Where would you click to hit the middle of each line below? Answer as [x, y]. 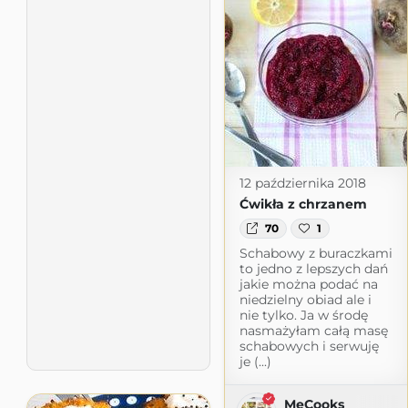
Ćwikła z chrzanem [303, 204]
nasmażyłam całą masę [313, 330]
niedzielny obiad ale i [305, 299]
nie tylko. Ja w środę [303, 315]
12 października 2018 [302, 183]
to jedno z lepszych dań [313, 268]
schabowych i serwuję [309, 346]
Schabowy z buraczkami [316, 253]
